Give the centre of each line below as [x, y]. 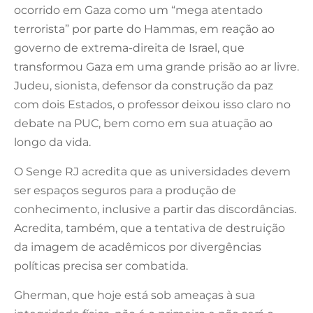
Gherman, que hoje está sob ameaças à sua [134, 295]
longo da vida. [52, 142]
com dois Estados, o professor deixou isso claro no [152, 104]
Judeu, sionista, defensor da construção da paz [144, 85]
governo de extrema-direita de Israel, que [129, 48]
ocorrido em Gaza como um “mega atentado [138, 10]
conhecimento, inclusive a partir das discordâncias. [155, 209]
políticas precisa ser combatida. [101, 265]
